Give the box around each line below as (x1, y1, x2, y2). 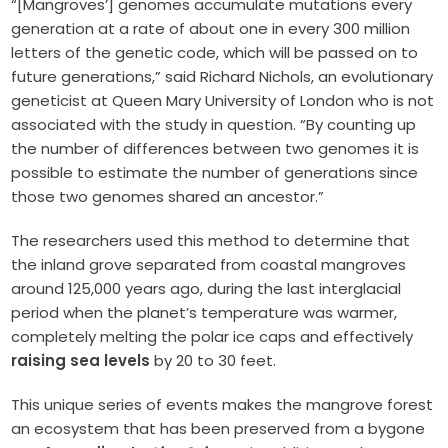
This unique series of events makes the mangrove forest (11, 393, 434, 415)
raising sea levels (11, 349, 151, 371)
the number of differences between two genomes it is (11, 137, 420, 159)
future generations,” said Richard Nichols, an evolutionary (11, 65, 434, 87)
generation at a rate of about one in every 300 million (11, 17, 411, 39)
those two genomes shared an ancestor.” (11, 185, 325, 207)
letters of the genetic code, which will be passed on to (11, 41, 419, 63)
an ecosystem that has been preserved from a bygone (11, 417, 426, 439)
